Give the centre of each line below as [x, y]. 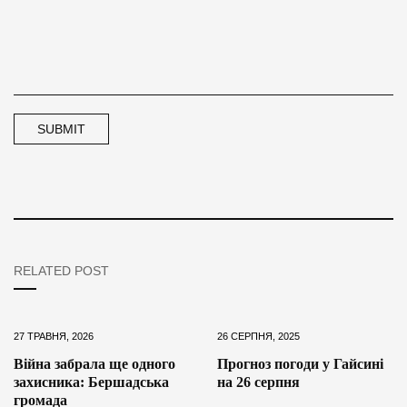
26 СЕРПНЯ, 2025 [258, 336]
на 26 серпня [258, 382]
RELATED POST [61, 270]
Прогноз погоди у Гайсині [300, 363]
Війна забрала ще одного [94, 363]
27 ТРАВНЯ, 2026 [54, 336]
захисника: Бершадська [91, 382]
